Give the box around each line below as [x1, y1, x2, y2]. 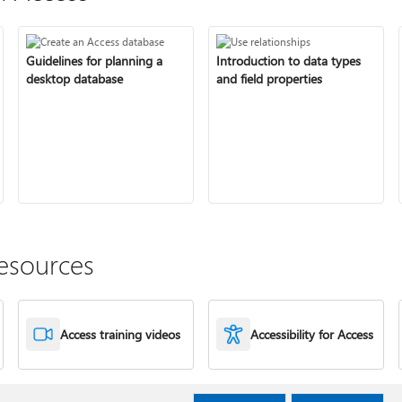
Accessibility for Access [249, 325, 373, 343]
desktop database [26, 69, 124, 87]
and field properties [216, 69, 322, 87]
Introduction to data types [216, 51, 361, 69]
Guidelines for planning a [26, 51, 163, 69]
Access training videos [60, 325, 181, 343]
